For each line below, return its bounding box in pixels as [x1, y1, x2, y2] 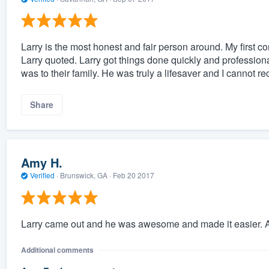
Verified [28, 170, 56, 181]
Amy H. [20, 154, 62, 172]
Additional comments [20, 244, 94, 255]
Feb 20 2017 [112, 170, 154, 181]
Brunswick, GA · [58, 170, 113, 181]
